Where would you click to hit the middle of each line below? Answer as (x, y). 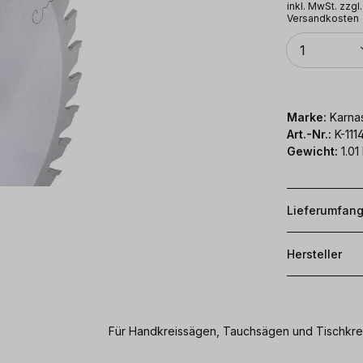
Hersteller (314, 254)
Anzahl (302, 37)
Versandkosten (323, 18)
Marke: (307, 117)
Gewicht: (312, 151)
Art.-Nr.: (311, 134)
